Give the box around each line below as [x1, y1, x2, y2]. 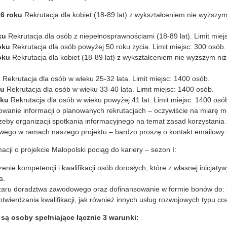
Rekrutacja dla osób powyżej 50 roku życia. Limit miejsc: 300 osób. [12, 42, 226, 51]
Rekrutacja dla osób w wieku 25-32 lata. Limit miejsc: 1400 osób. [3, 74, 210, 83]
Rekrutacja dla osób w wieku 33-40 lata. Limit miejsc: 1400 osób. [7, 85, 214, 93]
